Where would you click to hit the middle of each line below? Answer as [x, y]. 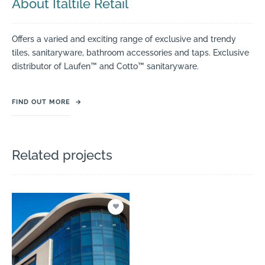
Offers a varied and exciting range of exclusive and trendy [124, 39]
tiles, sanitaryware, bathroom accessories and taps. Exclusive [130, 53]
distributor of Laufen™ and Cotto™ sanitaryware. [105, 67]
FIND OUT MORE [41, 102]
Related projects [62, 155]
